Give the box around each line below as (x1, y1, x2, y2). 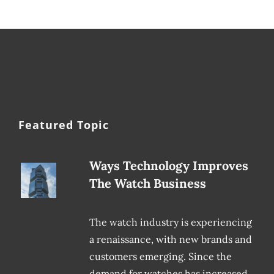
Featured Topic (18, 117, 109, 133)
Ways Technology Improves (89, 158, 249, 174)
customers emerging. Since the (89, 250, 232, 263)
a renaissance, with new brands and (89, 233, 253, 246)
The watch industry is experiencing (89, 216, 253, 229)
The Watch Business (89, 176, 207, 191)
